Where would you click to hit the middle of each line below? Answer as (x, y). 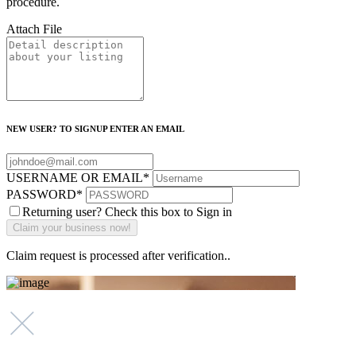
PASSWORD (41, 195)
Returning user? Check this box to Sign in (127, 212)
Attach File (34, 29)
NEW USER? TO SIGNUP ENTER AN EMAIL (95, 129)
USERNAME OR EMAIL (75, 178)
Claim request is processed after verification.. (118, 256)
